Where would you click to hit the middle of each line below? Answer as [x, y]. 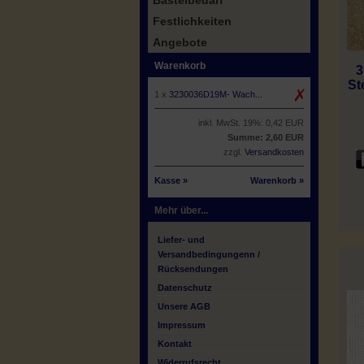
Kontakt [175, 344]
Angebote [180, 42]
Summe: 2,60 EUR [266, 137]
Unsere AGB [184, 306]
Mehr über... [181, 210]
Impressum [182, 325]
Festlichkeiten [192, 21]
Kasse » [171, 180]
